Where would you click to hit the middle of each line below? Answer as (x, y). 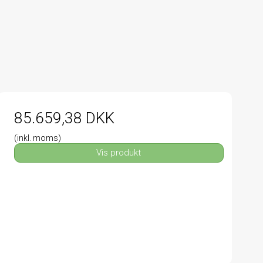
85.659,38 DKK (64, 118)
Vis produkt (119, 153)
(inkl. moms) (37, 138)
